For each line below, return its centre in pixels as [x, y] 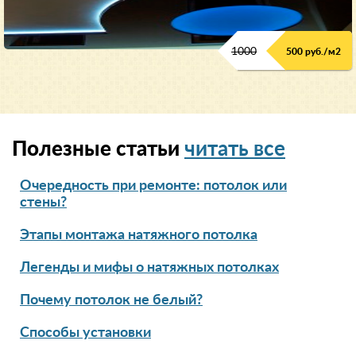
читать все [235, 149]
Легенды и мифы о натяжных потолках [149, 267]
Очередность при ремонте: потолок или [153, 186]
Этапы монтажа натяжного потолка [139, 235]
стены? [43, 202]
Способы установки [85, 333]
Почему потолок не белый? [111, 300]
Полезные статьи [98, 149]
